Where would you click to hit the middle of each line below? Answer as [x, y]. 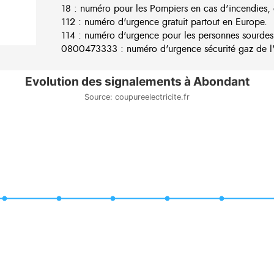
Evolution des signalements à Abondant [137, 81]
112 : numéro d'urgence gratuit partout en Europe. [164, 22]
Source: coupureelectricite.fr [137, 97]
